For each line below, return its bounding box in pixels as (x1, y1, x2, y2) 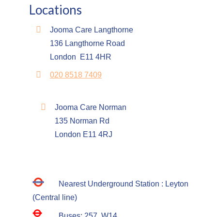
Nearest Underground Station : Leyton (59, 180, 188, 188)
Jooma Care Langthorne (50, 26, 133, 34)
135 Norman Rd (55, 117, 109, 125)
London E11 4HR (50, 53, 111, 61)
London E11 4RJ (55, 130, 112, 139)
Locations (29, 2, 82, 17)
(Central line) (32, 193, 77, 201)
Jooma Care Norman (55, 103, 126, 111)
